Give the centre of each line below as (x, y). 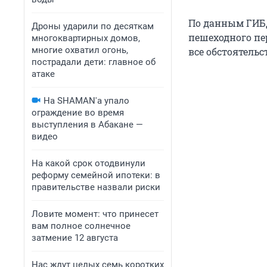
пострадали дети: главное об (94, 62)
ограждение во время (78, 113)
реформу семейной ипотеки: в (96, 175)
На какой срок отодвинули (89, 163)
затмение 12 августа (75, 238)
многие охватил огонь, (80, 50)
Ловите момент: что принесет (95, 214)
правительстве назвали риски (96, 187)
